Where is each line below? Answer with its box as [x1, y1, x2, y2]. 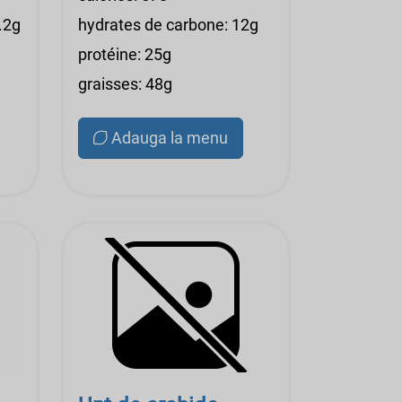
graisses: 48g [78, 74, 172, 93]
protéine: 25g [78, 45, 171, 64]
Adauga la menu [111, 128, 228, 147]
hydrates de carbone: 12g [78, 15, 258, 34]
